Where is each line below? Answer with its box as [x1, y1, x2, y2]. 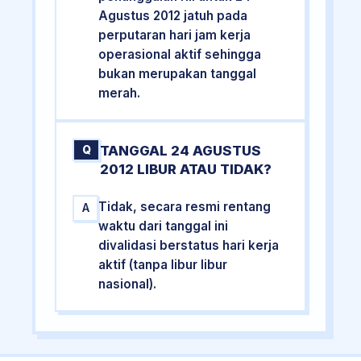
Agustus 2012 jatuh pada [98, 8, 248, 24]
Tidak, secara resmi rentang [98, 198, 272, 214]
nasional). [98, 276, 157, 292]
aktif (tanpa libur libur [98, 256, 228, 272]
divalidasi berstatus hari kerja [98, 237, 280, 253]
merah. [98, 85, 141, 102]
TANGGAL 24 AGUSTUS [100, 142, 262, 159]
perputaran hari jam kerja [98, 27, 251, 44]
